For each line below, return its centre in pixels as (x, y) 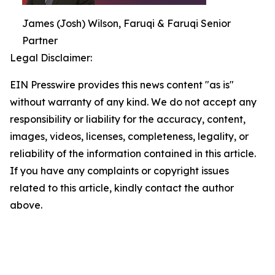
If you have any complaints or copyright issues (119, 171)
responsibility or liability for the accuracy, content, (128, 119)
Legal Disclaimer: (51, 58)
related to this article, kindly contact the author (122, 188)
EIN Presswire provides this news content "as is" (122, 85)
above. (26, 205)
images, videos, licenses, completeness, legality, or (129, 137)
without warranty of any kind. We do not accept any (133, 102)
